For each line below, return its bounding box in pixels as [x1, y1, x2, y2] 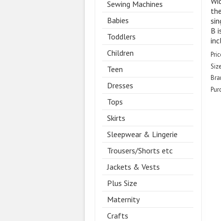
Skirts [107, 113, 125, 123]
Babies [107, 15, 129, 26]
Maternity [107, 194, 140, 205]
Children [107, 48, 134, 58]
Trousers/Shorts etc [107, 146, 173, 156]
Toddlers [107, 32, 136, 42]
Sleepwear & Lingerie [107, 129, 178, 140]
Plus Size [107, 178, 137, 188]
